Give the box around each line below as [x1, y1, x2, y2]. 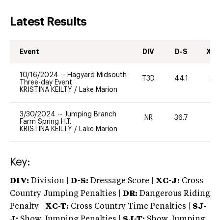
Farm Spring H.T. [20, 118, 71, 125]
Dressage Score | [88, 177, 154, 185]
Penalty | [10, 202, 45, 211]
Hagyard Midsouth [67, 71, 127, 79]
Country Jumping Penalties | [10, 190, 121, 198]
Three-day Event [20, 79, 72, 86]
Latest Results [10, 15, 87, 27]
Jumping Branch [64, 110, 116, 118]
